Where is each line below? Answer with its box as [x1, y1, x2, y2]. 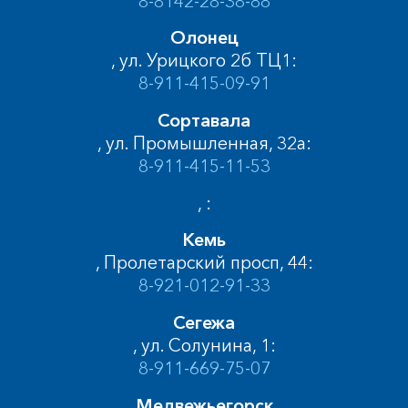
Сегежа [173, 311, 235, 334]
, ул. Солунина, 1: [132, 334, 276, 357]
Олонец [169, 26, 239, 49]
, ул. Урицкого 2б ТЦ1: [111, 49, 297, 72]
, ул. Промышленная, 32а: [97, 132, 311, 155]
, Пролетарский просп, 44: [95, 251, 313, 274]
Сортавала [158, 109, 250, 132]
